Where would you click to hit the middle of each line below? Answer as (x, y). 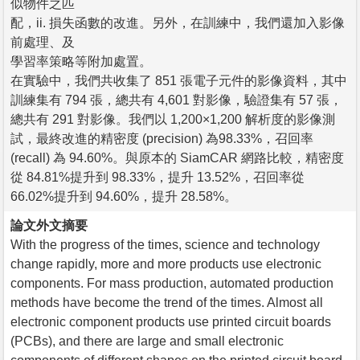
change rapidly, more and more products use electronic (166, 264)
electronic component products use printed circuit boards (171, 321)
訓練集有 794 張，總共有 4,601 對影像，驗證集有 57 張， (176, 100)
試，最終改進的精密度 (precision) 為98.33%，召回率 (162, 138)
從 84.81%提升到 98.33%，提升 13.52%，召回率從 (157, 177)
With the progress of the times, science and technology (165, 244)
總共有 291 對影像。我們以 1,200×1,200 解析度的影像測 (173, 119)
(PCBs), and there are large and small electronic (147, 341)
